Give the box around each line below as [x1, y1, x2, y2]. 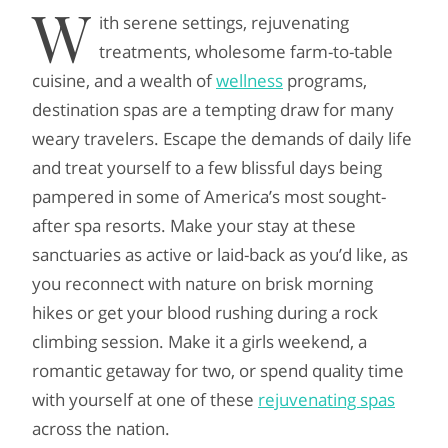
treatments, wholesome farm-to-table [99, 40, 393, 63]
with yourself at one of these [32, 388, 258, 411]
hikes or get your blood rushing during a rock [32, 301, 378, 324]
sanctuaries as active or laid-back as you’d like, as [32, 243, 408, 266]
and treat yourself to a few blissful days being [32, 156, 382, 179]
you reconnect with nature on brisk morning [32, 272, 373, 295]
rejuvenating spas [258, 388, 395, 411]
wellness [216, 69, 283, 92]
